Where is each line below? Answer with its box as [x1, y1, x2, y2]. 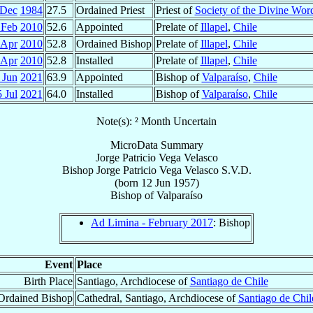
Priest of [155, 3, 195, 16]
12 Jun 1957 [140, 176, 196, 189]
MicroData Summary [110, 138, 203, 151]
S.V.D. [221, 163, 252, 176]
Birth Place [23, 275, 73, 287]
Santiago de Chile [189, 275, 268, 287]
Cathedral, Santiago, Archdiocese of [76, 291, 238, 304]
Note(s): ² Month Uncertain [96, 115, 217, 127]
